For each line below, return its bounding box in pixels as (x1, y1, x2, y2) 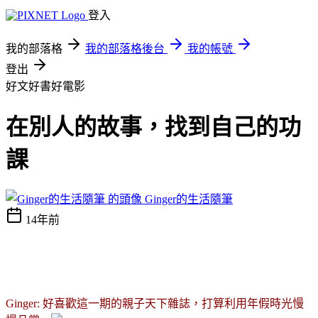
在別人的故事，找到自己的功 (6, 114, 301, 141)
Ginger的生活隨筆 (145, 192, 233, 205)
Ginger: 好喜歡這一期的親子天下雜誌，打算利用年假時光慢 (6, 297, 304, 309)
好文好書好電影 (6, 80, 85, 92)
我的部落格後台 (85, 43, 165, 55)
